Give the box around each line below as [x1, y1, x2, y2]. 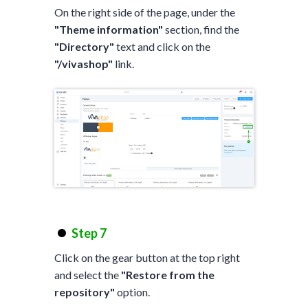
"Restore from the [120, 267, 214, 281]
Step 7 [71, 225, 107, 241]
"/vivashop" [54, 56, 113, 70]
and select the [54, 267, 121, 281]
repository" [54, 285, 115, 298]
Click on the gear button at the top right [54, 250, 240, 264]
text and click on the [113, 39, 210, 53]
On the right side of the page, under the [54, 5, 235, 19]
